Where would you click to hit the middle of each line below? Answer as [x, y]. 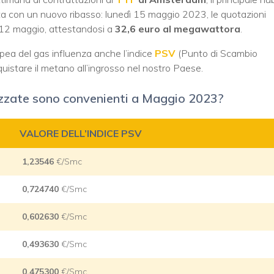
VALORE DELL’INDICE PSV [81, 133]
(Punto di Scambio [217, 54]
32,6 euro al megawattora [176, 29]
